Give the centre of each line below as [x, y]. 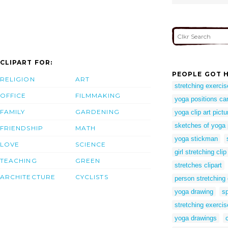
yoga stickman [196, 138]
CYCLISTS [92, 177]
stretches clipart [198, 165]
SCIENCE [91, 145]
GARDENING [97, 112]
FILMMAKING [98, 96]
